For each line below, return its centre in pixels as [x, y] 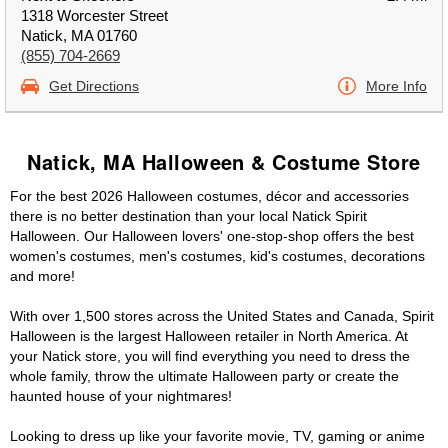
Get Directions [94, 86]
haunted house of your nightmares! [121, 396]
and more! [42, 276]
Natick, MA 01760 [79, 35]
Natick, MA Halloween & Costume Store [224, 161]
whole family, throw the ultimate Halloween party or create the [204, 376]
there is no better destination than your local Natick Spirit [188, 216]
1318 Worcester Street [94, 15]
